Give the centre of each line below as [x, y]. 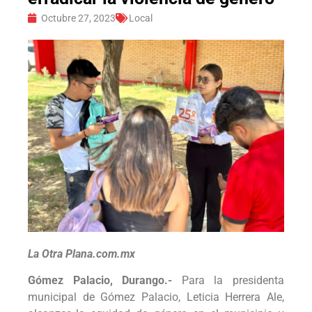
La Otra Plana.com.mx [81, 253]
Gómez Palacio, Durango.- [105, 281]
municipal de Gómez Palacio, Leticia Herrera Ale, [156, 297]
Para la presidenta [233, 281]
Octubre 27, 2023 [78, 18]
